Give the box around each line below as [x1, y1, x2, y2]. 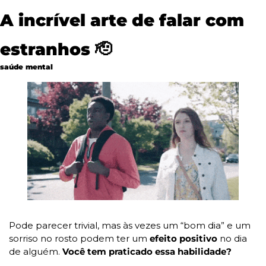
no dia [217, 232, 247, 244]
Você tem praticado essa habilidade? [62, 245, 232, 257]
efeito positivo [150, 232, 217, 244]
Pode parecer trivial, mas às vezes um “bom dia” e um [9, 219, 251, 231]
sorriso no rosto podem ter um [9, 232, 150, 244]
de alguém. [9, 245, 62, 257]
